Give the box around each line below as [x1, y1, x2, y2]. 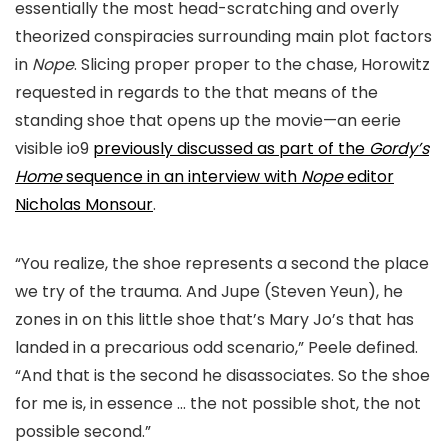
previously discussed [93, 136, 253, 160]
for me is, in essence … [15, 391, 190, 415]
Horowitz [357, 52, 430, 76]
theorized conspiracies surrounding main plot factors [15, 24, 432, 48]
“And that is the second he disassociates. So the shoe [15, 363, 430, 387]
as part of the [253, 136, 365, 160]
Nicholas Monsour [15, 192, 153, 216]
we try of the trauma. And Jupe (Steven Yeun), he [15, 279, 403, 303]
